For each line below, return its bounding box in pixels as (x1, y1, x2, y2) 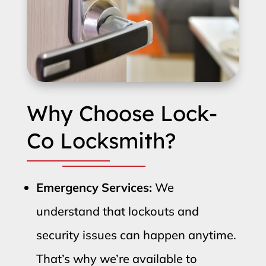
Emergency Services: (36, 179, 152, 195)
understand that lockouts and (36, 203, 199, 218)
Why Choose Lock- (26, 99, 217, 126)
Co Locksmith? (26, 126, 176, 154)
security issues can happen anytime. (36, 227, 236, 242)
